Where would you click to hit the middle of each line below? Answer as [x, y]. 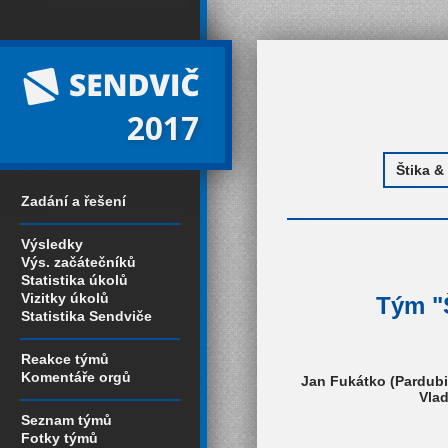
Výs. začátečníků [78, 262]
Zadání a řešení [73, 201]
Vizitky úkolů [65, 298]
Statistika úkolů [74, 280]
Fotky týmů [59, 438]
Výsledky [52, 244]
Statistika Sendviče [86, 316]
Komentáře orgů [76, 377]
